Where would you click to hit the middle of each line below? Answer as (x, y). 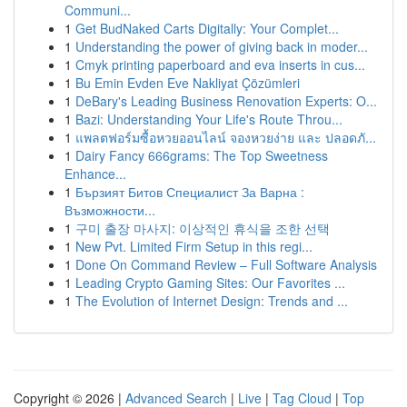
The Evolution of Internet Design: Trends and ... (212, 301)
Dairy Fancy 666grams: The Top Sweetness (202, 155)
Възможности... (110, 210)
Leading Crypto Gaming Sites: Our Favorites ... (210, 283)
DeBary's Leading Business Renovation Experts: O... (226, 101)
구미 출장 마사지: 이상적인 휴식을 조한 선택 (203, 228)
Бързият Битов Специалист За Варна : (190, 192)
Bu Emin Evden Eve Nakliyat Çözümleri (188, 83)
